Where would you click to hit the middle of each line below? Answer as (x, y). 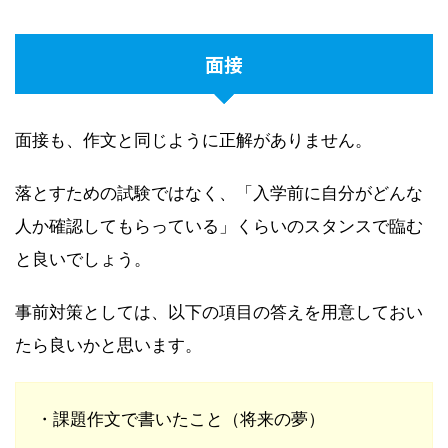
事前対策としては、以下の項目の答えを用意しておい (219, 312)
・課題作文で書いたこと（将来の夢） (180, 419)
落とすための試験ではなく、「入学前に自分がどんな (219, 193)
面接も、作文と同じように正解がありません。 (193, 140)
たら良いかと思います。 (108, 345)
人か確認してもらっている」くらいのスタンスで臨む (219, 226)
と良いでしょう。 (83, 259)
